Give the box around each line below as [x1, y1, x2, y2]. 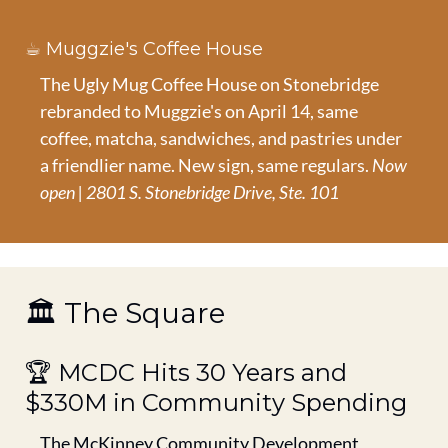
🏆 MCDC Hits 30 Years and [25, 357, 347, 387]
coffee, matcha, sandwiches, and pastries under [40, 126, 402, 149]
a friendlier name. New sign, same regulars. [40, 153, 372, 176]
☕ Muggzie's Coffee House [25, 37, 263, 60]
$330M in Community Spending [25, 387, 407, 417]
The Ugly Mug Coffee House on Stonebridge [40, 72, 379, 95]
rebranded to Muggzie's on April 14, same [40, 99, 358, 122]
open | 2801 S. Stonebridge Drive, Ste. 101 [40, 180, 339, 203]
